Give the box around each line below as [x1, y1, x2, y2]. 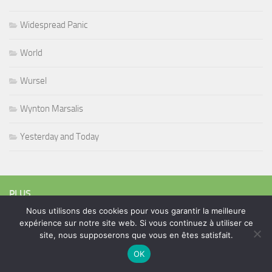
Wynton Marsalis [20, 103, 83, 115]
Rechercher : [8, 231, 55, 243]
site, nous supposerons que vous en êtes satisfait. [39, 230, 233, 240]
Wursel [20, 75, 47, 87]
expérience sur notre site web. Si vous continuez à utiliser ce [19, 218, 253, 228]
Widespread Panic [20, 19, 87, 31]
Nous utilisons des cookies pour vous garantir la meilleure [26, 206, 246, 216]
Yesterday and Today [20, 131, 99, 143]
